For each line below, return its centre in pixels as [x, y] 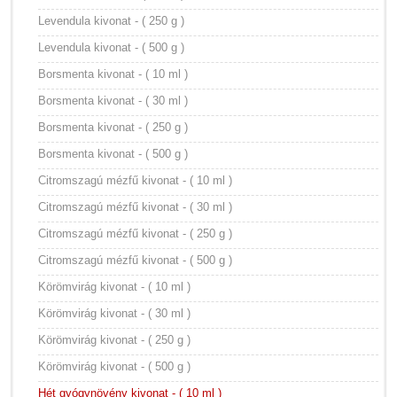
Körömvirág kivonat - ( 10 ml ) [114, 287]
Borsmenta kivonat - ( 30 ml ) [113, 101]
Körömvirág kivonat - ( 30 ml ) [114, 313]
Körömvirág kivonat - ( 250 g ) [114, 340]
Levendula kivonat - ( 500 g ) [111, 47]
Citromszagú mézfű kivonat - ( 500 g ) [135, 260]
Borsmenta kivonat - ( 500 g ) [113, 154]
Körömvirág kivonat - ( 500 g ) [114, 366]
